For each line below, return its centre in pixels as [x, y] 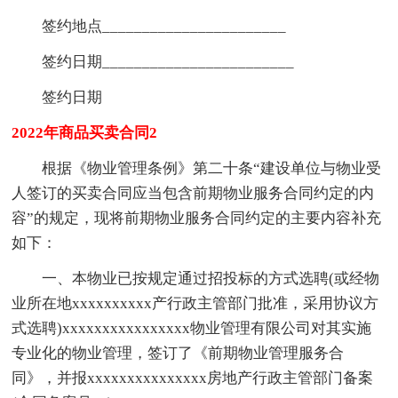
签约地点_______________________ [164, 26]
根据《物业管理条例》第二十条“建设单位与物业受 [212, 168]
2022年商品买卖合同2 [85, 132]
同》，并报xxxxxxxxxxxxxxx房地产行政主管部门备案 [193, 378]
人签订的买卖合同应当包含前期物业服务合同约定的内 [193, 193]
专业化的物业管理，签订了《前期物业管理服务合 [178, 353]
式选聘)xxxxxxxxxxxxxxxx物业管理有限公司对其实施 [192, 328]
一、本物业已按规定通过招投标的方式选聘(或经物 [211, 278]
